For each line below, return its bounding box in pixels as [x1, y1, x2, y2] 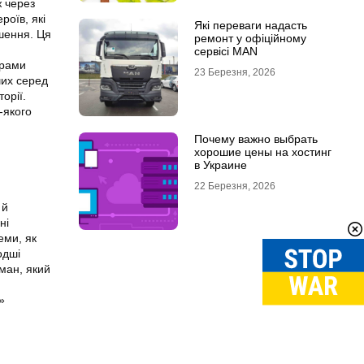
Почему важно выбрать [193, 132, 318, 145]
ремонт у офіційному [193, 32, 306, 45]
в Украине [193, 158, 247, 171]
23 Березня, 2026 [193, 67, 275, 78]
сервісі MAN [193, 45, 258, 58]
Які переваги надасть [193, 19, 307, 32]
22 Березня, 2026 [193, 180, 275, 192]
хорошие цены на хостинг [193, 145, 331, 158]
